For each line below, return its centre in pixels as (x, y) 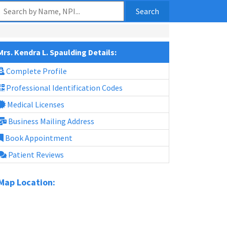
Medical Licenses (35, 104)
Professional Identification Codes (64, 88)
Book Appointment (38, 138)
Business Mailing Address (50, 121)
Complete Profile (36, 71)
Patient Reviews (35, 155)
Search (147, 11)
